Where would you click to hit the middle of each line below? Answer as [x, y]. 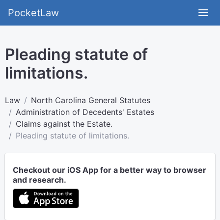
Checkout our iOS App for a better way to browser [110, 170]
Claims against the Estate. [64, 124]
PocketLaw [33, 13]
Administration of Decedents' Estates [85, 112]
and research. [40, 180]
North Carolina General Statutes [91, 100]
